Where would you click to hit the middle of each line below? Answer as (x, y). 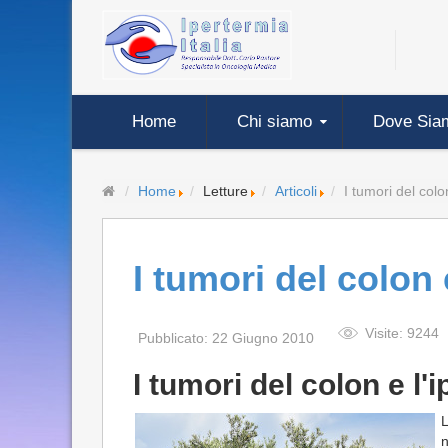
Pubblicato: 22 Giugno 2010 (226, 338)
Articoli (296, 191)
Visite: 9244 (402, 333)
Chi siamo (274, 121)
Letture (225, 191)
